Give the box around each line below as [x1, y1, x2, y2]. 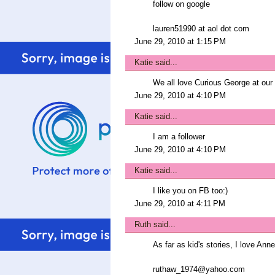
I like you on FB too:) [153, 186, 228, 195]
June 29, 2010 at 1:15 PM [134, 37, 226, 46]
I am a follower [153, 132, 205, 141]
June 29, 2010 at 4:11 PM [134, 199, 225, 208]
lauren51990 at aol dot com [153, 24, 249, 33]
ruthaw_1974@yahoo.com [153, 265, 245, 274]
